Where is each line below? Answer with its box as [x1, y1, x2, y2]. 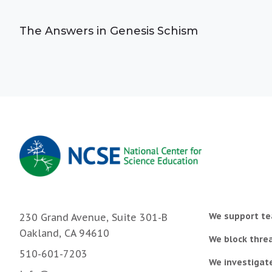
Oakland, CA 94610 [19, 227, 109, 240]
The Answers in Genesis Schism [19, 24, 198, 38]
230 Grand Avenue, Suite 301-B [19, 211, 168, 224]
